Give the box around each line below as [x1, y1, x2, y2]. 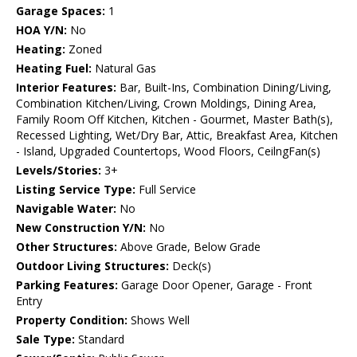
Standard [75, 331, 124, 347]
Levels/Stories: [16, 163, 101, 178]
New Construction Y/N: [16, 220, 146, 236]
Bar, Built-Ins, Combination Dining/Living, [116, 80, 331, 96]
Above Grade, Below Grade [117, 239, 261, 255]
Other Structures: [16, 239, 117, 255]
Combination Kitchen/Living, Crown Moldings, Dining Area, [16, 96, 316, 112]
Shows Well [127, 312, 190, 328]
